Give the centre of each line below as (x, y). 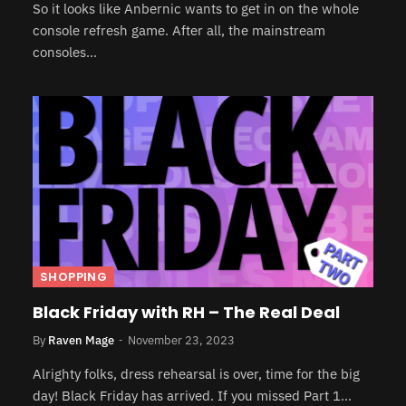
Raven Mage (81, 340)
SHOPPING (74, 277)
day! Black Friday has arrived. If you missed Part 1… (192, 396)
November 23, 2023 (181, 340)
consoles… (65, 52)
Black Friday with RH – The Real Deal (186, 312)
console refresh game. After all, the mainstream (179, 30)
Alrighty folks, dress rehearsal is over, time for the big (196, 374)
